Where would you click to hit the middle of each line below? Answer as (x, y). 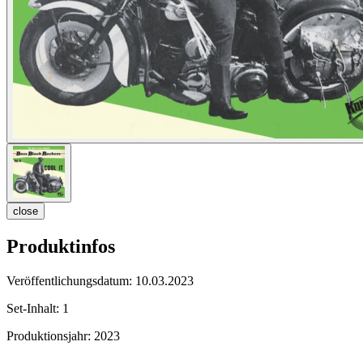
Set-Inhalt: (34, 309)
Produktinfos (61, 247)
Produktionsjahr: (50, 336)
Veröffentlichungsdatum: (71, 281)
